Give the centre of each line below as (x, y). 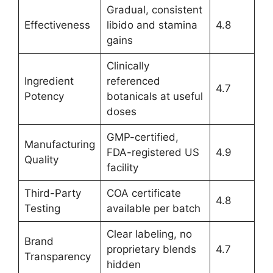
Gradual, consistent (154, 9)
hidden (123, 264)
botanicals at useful (154, 96)
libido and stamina (152, 25)
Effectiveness (57, 25)
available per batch (153, 208)
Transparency (57, 256)
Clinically (128, 66)
